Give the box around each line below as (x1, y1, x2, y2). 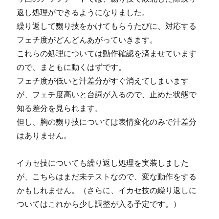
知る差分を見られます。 (17, 103, 103, 113)
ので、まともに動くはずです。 (17, 62, 127, 72)
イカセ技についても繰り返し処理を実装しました (17, 158, 189, 168)
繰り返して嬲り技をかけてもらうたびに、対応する (17, 21, 197, 31)
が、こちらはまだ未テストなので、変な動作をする (17, 172, 197, 181)
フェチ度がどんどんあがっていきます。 (17, 35, 158, 44)
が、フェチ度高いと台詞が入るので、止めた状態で (17, 89, 197, 99)
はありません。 (17, 131, 72, 140)
